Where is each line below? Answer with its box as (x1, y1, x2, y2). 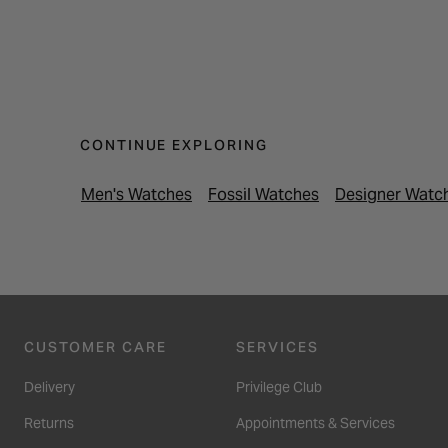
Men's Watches (81, 183, 192, 205)
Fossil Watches (208, 183, 319, 205)
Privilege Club (236, 377, 322, 396)
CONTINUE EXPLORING (80, 135, 268, 154)
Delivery (24, 377, 75, 396)
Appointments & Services (236, 413, 395, 432)
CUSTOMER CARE (24, 337, 167, 356)
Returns (24, 413, 74, 432)
